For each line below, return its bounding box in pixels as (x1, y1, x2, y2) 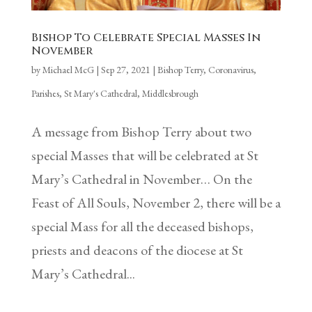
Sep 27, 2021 (100, 63, 150, 77)
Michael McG (42, 63, 94, 77)
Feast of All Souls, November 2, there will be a (31, 194, 281, 212)
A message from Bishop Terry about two (31, 123, 251, 141)
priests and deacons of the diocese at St (31, 241, 243, 260)
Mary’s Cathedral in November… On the (31, 170, 252, 189)
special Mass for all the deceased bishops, (31, 217, 253, 236)
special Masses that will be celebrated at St (31, 146, 258, 165)
